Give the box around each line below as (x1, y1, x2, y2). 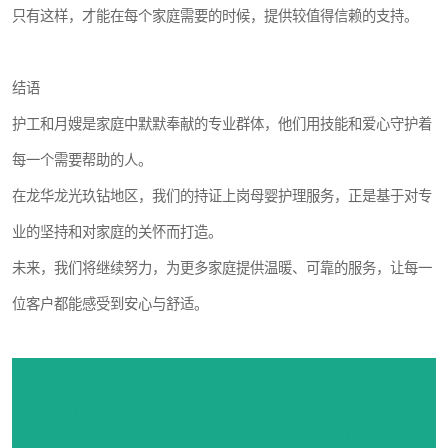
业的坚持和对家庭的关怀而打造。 (12, 223, 222, 240)
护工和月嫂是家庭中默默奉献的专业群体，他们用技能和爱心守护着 (12, 115, 432, 132)
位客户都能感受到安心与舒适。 (12, 295, 208, 312)
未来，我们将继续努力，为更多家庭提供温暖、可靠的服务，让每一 (12, 259, 432, 276)
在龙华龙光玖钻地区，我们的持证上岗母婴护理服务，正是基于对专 (12, 187, 432, 204)
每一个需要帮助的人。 (12, 151, 152, 168)
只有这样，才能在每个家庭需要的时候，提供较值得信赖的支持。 (12, 7, 418, 24)
